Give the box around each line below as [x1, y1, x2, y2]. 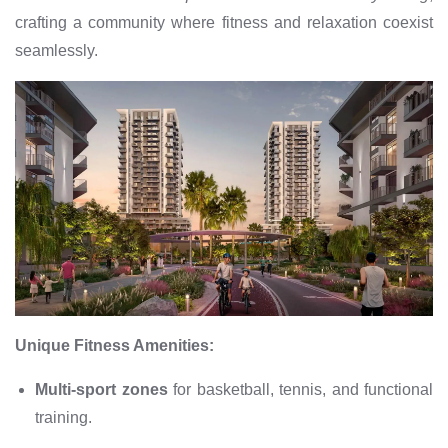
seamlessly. [15, 42, 98, 60]
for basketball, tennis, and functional [167, 381, 433, 399]
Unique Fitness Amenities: [15, 337, 214, 355]
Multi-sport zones [35, 381, 168, 399]
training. [35, 409, 92, 427]
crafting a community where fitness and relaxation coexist [15, 14, 433, 32]
